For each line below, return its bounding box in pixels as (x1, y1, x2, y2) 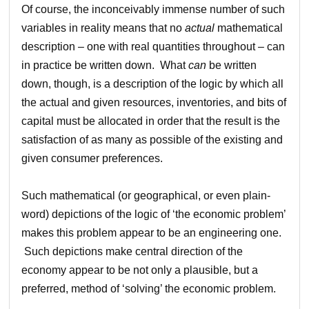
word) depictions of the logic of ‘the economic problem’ (21, 208, 286, 220)
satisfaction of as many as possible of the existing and (21, 133, 283, 146)
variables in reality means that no (21, 21, 186, 34)
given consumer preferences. (21, 152, 163, 164)
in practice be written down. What (21, 59, 189, 71)
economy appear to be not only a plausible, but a (21, 263, 259, 276)
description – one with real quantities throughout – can (21, 40, 286, 52)
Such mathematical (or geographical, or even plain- (21, 189, 271, 201)
